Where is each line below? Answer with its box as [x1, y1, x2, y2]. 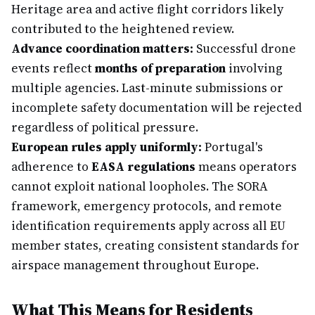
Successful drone [193, 40, 296, 57]
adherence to [11, 158, 91, 175]
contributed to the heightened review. [11, 20, 234, 37]
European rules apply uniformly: [11, 139, 202, 155]
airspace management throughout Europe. [11, 257, 259, 274]
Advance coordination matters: [11, 40, 193, 57]
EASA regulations [91, 158, 195, 175]
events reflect [11, 60, 95, 77]
